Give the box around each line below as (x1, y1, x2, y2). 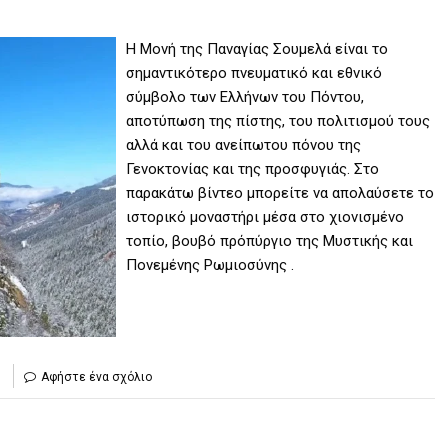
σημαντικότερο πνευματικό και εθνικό (126, 64, 383, 83)
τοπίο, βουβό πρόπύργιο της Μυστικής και (126, 232, 414, 251)
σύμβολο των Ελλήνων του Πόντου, (126, 88, 365, 107)
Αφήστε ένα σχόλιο (41, 370, 152, 385)
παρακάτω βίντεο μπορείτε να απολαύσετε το (126, 184, 435, 203)
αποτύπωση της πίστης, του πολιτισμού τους (126, 112, 431, 131)
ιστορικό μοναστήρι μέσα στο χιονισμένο (126, 208, 405, 227)
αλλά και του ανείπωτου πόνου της (126, 136, 362, 155)
